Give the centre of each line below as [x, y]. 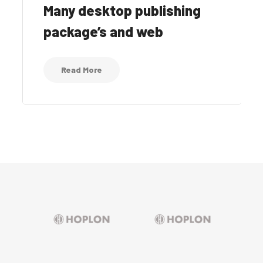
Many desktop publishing [122, 10]
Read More [81, 69]
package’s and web [103, 31]
